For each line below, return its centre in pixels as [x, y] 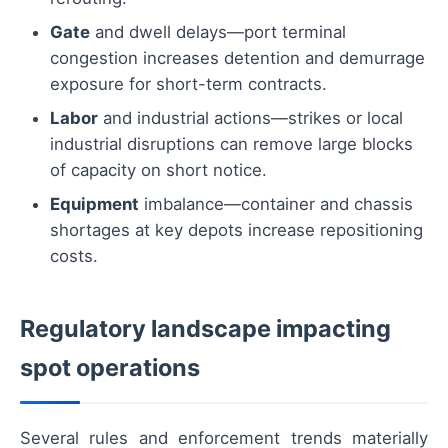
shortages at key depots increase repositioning [236, 229]
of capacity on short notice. [158, 169]
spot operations [110, 367]
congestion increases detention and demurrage [237, 57]
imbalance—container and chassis [276, 203]
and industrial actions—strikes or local [250, 117]
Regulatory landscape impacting [205, 328]
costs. [74, 255]
